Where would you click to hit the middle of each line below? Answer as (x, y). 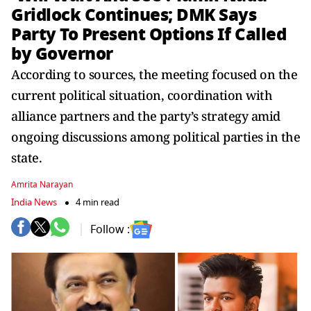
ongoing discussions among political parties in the (155, 137)
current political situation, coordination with (142, 95)
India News (34, 202)
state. (26, 158)
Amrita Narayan (42, 185)
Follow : (110, 229)
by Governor (62, 54)
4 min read (98, 202)
